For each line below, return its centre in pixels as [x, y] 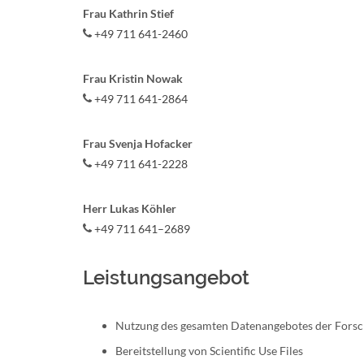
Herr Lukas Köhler [130, 208]
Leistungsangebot [166, 277]
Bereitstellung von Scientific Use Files [209, 351]
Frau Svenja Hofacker [138, 143]
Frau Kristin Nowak [133, 78]
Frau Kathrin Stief [128, 13]
